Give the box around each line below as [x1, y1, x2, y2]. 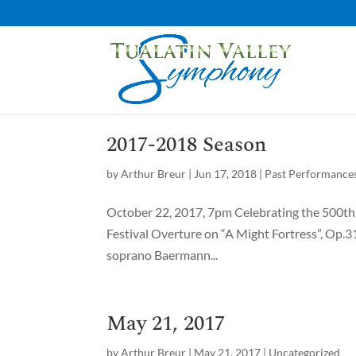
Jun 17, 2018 [194, 167, 257, 180]
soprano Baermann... [106, 247, 219, 262]
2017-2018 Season [106, 129, 267, 161]
